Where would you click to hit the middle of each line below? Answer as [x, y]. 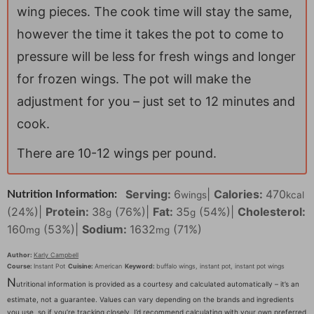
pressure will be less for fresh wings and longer [156, 57]
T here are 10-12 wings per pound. [117, 153]
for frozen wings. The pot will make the [134, 79]
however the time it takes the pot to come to [150, 34]
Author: [20, 255]
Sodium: [106, 230]
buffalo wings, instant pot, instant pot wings [220, 266]
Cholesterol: [272, 212]
